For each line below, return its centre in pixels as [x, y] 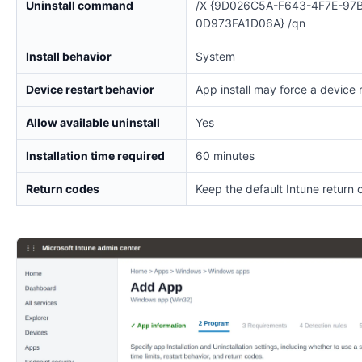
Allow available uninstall [93, 122]
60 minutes [225, 155]
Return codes [63, 188]
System [215, 56]
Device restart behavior [90, 89]
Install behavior [69, 56]
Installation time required [95, 155]
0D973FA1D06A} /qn [250, 23]
